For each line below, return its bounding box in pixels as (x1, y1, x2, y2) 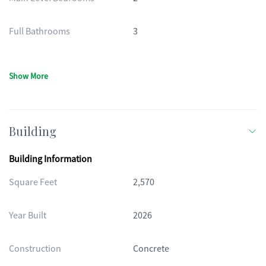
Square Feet (9, 176, 57, 188)
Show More (9, 71, 48, 81)
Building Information (9, 153, 92, 165)
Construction (9, 243, 61, 255)
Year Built (9, 210, 46, 221)
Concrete (133, 243, 169, 255)
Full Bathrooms (9, 26, 70, 37)
